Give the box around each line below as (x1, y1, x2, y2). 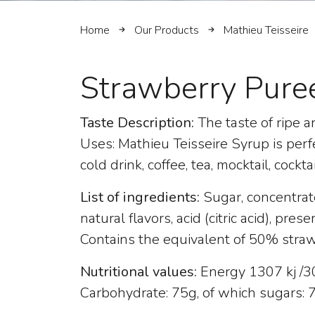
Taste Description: (80, 113, 194, 133)
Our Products (134, 22, 200, 38)
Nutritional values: (80, 262, 197, 282)
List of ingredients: (80, 188, 203, 207)
